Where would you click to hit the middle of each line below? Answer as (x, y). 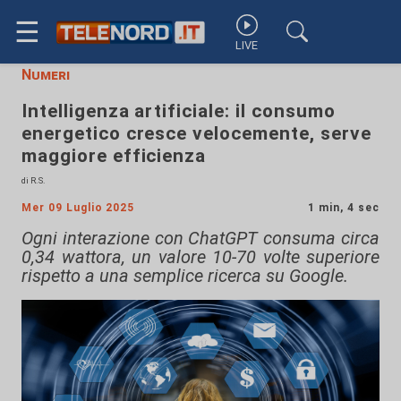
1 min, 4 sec (344, 208)
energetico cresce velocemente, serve (196, 133)
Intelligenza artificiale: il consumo (179, 111)
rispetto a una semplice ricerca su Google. (185, 276)
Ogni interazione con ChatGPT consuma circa (200, 238)
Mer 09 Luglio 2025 (78, 208)
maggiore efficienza (114, 156)
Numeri (46, 75)
